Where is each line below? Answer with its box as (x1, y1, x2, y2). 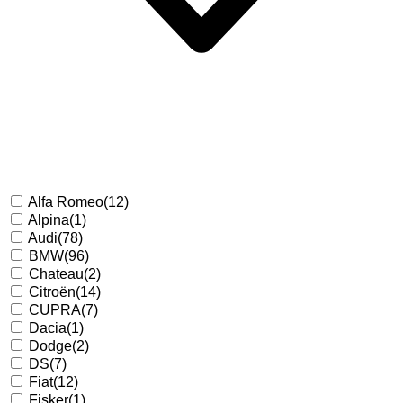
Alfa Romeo (28, 193, 103, 210)
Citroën (29, 283, 76, 300)
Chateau (29, 265, 84, 282)
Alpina (28, 211, 69, 228)
